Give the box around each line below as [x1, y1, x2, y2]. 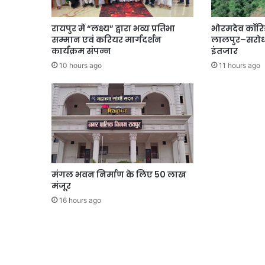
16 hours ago [59, 195, 101, 205]
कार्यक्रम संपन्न [51, 44, 111, 57]
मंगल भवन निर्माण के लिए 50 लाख [51, 168, 186, 180]
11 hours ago [218, 60, 260, 70]
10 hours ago [59, 60, 102, 70]
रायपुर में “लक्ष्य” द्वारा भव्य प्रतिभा [51, 22, 175, 34]
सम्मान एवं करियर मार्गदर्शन [51, 33, 161, 46]
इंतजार [211, 44, 238, 57]
